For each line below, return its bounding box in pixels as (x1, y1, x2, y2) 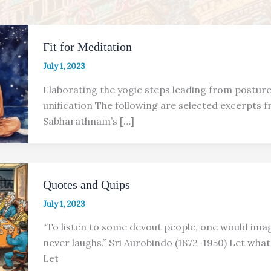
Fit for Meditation (42, 40, 135, 53)
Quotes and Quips (42, 177, 130, 191)
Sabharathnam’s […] (42, 114, 134, 127)
